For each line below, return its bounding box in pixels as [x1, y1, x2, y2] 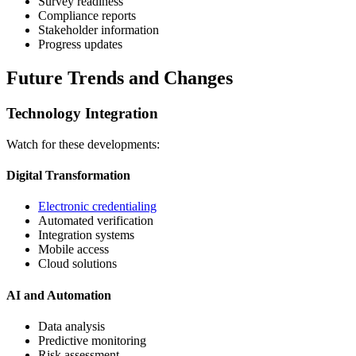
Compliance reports [38, 9, 136, 23]
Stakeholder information [38, 23, 159, 37]
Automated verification [38, 214, 153, 228]
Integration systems [38, 228, 134, 242]
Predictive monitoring [38, 334, 146, 347]
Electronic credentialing [38, 199, 157, 214]
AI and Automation [6, 288, 111, 302]
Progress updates [38, 37, 122, 52]
